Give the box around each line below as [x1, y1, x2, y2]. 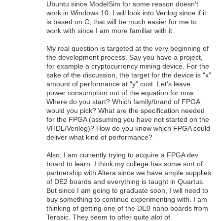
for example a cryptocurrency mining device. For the [46, 62, 209, 71]
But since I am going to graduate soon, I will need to [46, 186, 208, 195]
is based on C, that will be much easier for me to [46, 18, 197, 26]
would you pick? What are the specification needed [46, 107, 205, 115]
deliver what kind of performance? [46, 133, 152, 142]
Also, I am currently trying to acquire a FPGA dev [46, 151, 198, 159]
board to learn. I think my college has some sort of [46, 160, 203, 168]
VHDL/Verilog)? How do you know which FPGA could [46, 124, 210, 133]
